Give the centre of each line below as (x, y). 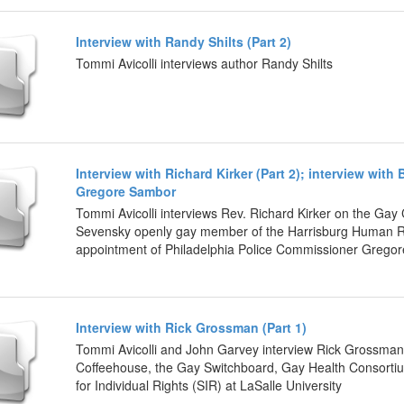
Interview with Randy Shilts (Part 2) (184, 41)
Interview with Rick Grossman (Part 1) (191, 327)
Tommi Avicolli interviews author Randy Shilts (204, 63)
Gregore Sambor (126, 191)
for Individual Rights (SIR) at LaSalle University (209, 385)
